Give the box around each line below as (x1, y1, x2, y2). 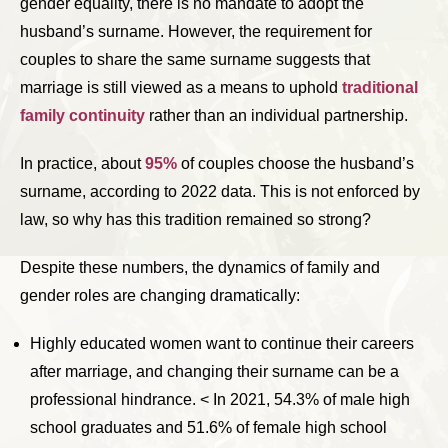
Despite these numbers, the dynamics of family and (20, 259, 380, 277)
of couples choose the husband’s (177, 155, 414, 173)
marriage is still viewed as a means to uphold (20, 79, 342, 97)
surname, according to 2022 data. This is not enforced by (20, 183, 420, 201)
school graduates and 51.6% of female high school (30, 419, 387, 437)
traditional (342, 79, 418, 97)
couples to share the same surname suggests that (20, 51, 370, 69)
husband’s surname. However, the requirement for (20, 23, 372, 41)
